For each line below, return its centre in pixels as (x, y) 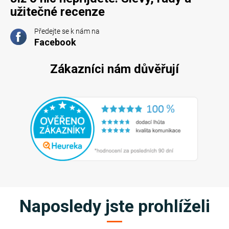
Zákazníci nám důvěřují (114, 69)
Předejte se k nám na (67, 31)
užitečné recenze (58, 12)
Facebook (55, 42)
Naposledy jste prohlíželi (114, 206)
